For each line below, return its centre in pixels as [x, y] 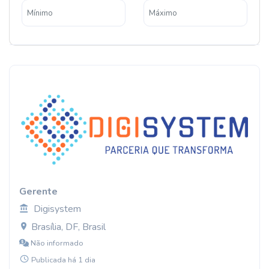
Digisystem [57, 209]
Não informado [56, 243]
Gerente [38, 192]
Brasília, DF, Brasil [67, 227]
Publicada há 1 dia [63, 260]
